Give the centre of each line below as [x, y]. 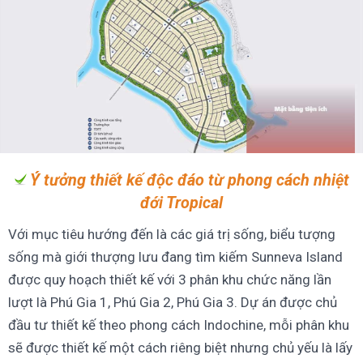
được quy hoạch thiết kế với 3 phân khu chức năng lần [170, 280]
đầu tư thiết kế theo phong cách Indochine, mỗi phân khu [179, 325]
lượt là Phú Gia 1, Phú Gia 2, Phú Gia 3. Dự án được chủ [173, 303]
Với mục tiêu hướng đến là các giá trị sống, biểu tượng [172, 235]
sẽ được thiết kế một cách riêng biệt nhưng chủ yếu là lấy [180, 348]
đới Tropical [181, 203]
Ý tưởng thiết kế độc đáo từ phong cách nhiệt [190, 181]
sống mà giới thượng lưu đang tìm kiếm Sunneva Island [175, 257]
